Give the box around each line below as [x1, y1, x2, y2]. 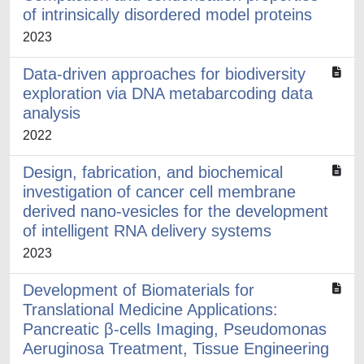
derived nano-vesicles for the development [23, 202, 328, 220]
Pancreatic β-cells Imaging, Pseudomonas [23, 320, 327, 338]
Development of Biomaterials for [23, 281, 254, 299]
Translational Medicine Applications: [23, 301, 278, 318]
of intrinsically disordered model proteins [23, 6, 312, 24]
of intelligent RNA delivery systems [23, 222, 271, 240]
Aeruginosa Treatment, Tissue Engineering [23, 340, 329, 357]
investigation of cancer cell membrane [23, 183, 296, 201]
